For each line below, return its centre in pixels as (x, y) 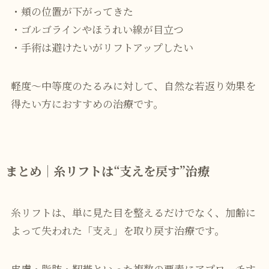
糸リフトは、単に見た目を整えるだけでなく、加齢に (133, 212)
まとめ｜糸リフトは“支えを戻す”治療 (107, 170)
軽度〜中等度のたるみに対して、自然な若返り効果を (133, 86)
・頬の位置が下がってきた (72, 11)
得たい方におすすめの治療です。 (87, 104)
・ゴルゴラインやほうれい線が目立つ (97, 29)
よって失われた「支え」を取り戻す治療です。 (117, 230)
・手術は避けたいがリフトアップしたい (102, 47)
